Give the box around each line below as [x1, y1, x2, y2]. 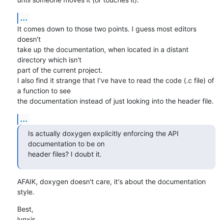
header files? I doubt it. [27, 149, 102, 158]
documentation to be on [27, 139, 107, 148]
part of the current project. [17, 65, 103, 74]
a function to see [17, 86, 71, 95]
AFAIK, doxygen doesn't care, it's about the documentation [17, 177, 206, 186]
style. [17, 187, 34, 196]
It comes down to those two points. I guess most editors [17, 24, 196, 33]
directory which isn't [17, 55, 82, 64]
